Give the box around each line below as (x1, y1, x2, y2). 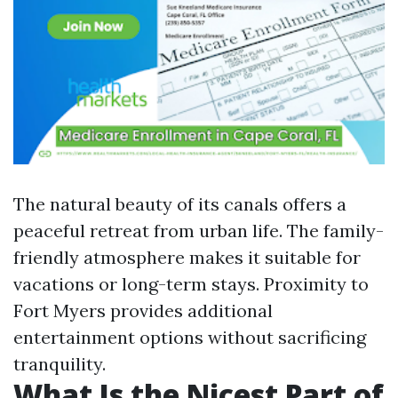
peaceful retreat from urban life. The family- (13, 219, 384, 242)
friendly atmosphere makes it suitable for (13, 246, 361, 268)
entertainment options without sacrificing (13, 326, 366, 348)
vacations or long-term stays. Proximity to (13, 273, 369, 295)
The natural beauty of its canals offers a (13, 193, 346, 215)
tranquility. (13, 353, 106, 375)
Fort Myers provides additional (13, 299, 273, 322)
